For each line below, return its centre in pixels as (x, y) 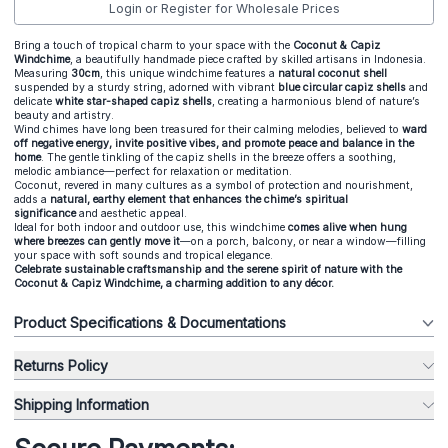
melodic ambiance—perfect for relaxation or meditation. (153, 171)
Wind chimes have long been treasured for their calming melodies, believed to (206, 129)
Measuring (42, 73)
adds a (30, 199)
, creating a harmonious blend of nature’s (316, 101)
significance (46, 213)
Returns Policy (61, 365)
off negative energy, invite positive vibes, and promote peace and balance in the (214, 143)
